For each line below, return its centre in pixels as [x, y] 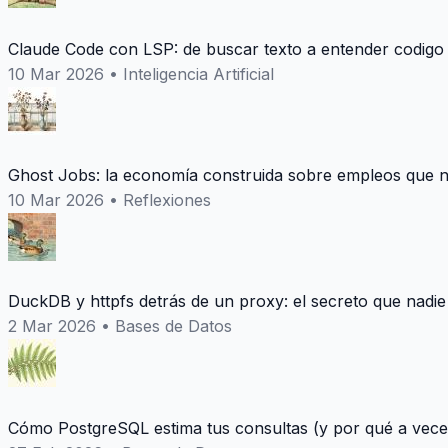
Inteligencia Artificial [198, 73]
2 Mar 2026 [52, 326]
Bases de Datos [173, 326]
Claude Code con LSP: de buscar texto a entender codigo [226, 48]
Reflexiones [167, 199]
